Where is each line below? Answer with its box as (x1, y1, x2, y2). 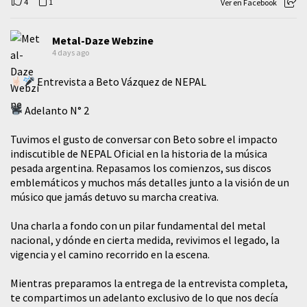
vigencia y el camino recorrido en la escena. (10, 247, 210, 261)
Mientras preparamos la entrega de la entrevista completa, (10, 275, 288, 290)
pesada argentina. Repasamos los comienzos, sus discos (10, 160, 271, 175)
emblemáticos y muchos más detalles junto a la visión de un (10, 175, 289, 189)
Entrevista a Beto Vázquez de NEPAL (35, 74, 207, 88)
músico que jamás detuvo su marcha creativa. (10, 189, 219, 204)
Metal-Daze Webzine (52, 33, 153, 47)
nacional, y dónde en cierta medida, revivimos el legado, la (10, 232, 280, 247)
